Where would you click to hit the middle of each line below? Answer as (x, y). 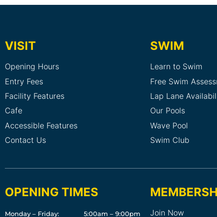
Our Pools (168, 111)
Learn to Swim (176, 67)
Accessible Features (41, 125)
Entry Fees (24, 81)
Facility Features (35, 96)
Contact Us (25, 140)
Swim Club (170, 140)
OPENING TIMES (52, 192)
